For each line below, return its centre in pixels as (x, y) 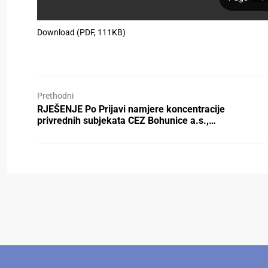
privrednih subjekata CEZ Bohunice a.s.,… (127, 121)
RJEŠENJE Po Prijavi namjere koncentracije (131, 109)
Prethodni (55, 96)
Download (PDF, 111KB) (81, 32)
